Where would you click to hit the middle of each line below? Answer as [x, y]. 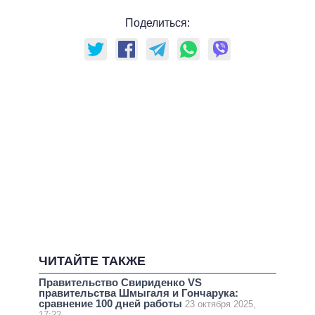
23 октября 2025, [220, 304]
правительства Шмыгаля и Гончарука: [139, 292]
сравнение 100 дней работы [112, 303]
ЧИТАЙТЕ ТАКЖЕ [92, 261]
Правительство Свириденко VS [120, 282]
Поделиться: [157, 23]
